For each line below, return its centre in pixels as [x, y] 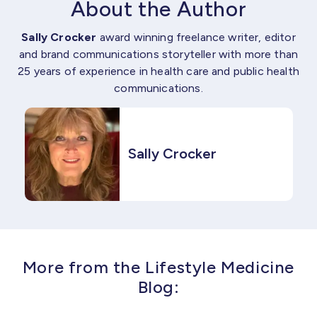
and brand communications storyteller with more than [158, 54]
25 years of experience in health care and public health [158, 71]
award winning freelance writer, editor [196, 37]
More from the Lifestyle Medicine [158, 267]
